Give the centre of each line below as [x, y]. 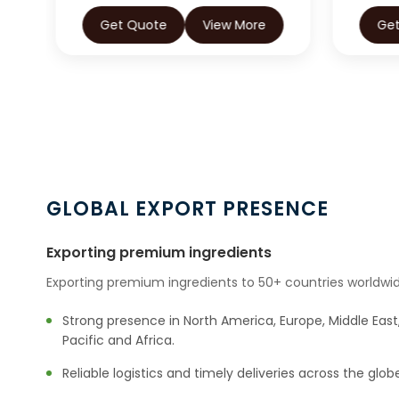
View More [234, 25]
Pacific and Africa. [118, 341]
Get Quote [134, 25]
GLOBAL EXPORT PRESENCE [187, 209]
